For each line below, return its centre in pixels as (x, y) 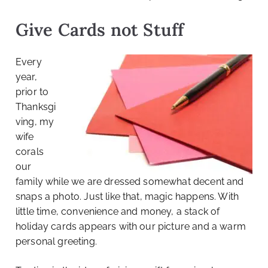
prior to (32, 92)
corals (30, 152)
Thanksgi (36, 107)
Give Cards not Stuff (100, 30)
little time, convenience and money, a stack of (118, 212)
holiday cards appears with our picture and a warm (131, 227)
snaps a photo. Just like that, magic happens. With (127, 197)
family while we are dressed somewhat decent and (130, 182)
